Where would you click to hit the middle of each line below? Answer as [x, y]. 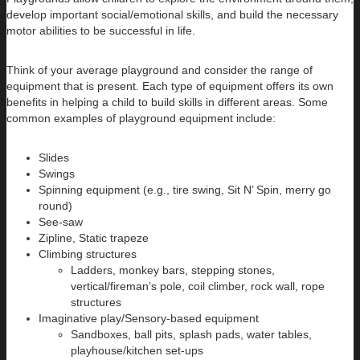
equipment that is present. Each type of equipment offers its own [170, 86]
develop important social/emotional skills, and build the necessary [172, 15]
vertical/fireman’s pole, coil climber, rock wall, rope [198, 286]
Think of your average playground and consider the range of [160, 70]
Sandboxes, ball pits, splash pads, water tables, [191, 335]
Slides [54, 158]
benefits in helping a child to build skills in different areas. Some [167, 102]
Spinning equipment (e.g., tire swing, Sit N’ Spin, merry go [185, 190]
